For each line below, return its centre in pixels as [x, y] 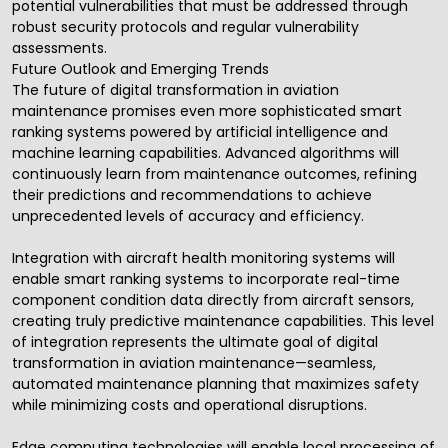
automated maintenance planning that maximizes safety [215, 384]
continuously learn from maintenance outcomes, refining [214, 174]
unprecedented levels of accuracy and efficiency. [188, 216]
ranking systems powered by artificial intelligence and [200, 132]
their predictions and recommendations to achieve [192, 195]
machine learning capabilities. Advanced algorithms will [205, 153]
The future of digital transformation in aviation [175, 90]
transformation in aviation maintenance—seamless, [194, 363]
